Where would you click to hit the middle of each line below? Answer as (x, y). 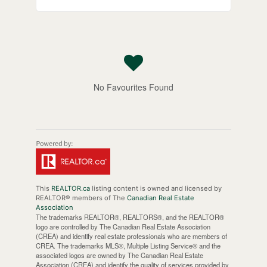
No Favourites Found (133, 87)
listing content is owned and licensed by (156, 189)
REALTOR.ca (70, 189)
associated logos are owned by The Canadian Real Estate (119, 255)
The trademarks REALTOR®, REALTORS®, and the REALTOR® (130, 217)
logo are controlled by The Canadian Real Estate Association (123, 227)
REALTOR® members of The (81, 198)
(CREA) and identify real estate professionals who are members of (131, 236)
